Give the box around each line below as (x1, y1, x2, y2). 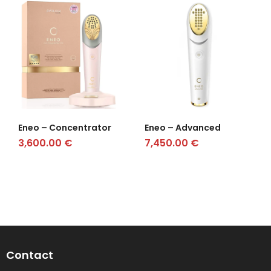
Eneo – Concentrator (18, 121, 111, 134)
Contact (6, 247, 53, 263)
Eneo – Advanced (145, 121, 221, 134)
